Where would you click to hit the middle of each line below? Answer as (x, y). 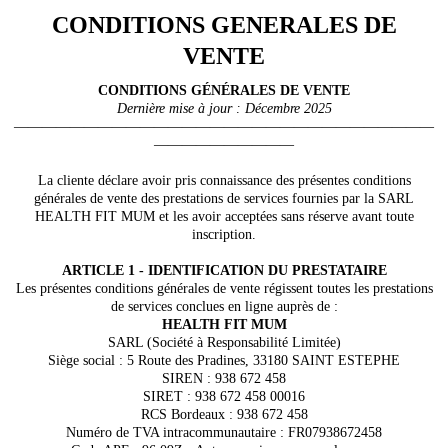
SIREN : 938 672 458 (224, 378)
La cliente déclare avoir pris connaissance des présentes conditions (224, 180)
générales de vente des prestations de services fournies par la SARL (224, 198)
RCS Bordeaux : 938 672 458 (224, 414)
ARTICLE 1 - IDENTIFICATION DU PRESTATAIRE (224, 270)
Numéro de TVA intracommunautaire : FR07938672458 (224, 432)
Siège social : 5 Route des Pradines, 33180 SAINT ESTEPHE (224, 360)
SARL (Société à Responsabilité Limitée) (224, 342)
